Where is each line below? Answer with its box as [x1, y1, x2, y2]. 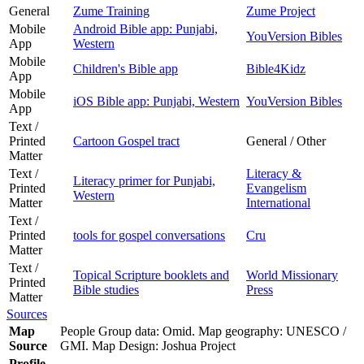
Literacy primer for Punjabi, [73, 173, 215, 188]
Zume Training [73, 3, 149, 18]
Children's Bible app [73, 61, 178, 76]
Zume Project [246, 3, 315, 18]
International [246, 195, 310, 210]
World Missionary [246, 267, 338, 282]
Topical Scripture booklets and [73, 267, 229, 282]
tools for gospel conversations [73, 227, 225, 242]
